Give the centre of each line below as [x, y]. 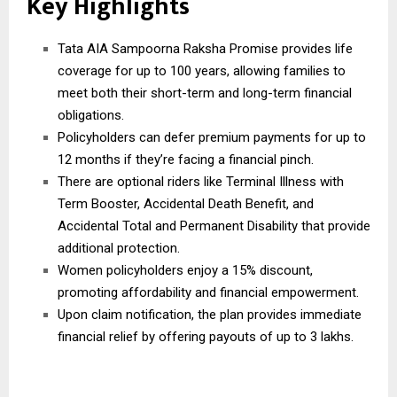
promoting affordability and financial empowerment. [208, 292]
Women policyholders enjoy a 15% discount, [185, 270]
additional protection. [119, 248]
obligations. [91, 115]
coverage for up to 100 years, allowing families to [202, 70]
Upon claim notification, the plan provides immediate [210, 314]
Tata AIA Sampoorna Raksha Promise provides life [205, 48]
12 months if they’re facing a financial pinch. [186, 159]
